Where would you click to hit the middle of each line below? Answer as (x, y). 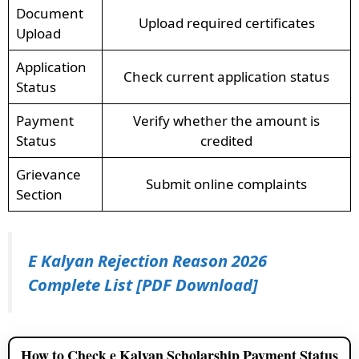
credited (226, 141)
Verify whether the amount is (226, 121)
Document (49, 13)
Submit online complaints (226, 184)
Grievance (48, 174)
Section (39, 194)
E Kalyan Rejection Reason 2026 (147, 260)
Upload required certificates (226, 23)
